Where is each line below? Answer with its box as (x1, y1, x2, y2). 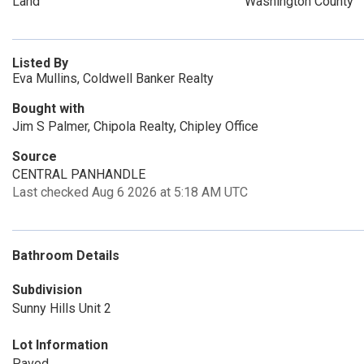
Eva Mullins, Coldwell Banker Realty (12, 71, 214, 86)
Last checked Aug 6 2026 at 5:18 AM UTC (12, 184, 248, 200)
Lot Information (12, 337, 108, 353)
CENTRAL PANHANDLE (12, 167, 145, 182)
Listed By (12, 55, 68, 71)
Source (12, 149, 57, 164)
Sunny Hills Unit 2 (12, 301, 111, 316)
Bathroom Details (12, 248, 119, 263)
